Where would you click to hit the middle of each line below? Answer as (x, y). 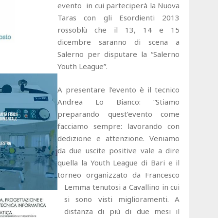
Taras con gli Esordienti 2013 (119, 17)
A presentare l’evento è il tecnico (119, 89)
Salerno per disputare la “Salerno (119, 54)
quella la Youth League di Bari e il (119, 162)
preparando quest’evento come (119, 114)
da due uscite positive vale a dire (119, 150)
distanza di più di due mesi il (122, 211)
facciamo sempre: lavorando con (119, 126)
